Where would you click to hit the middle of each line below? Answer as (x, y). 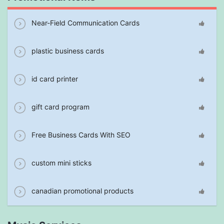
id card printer (54, 79)
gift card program (59, 107)
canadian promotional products (81, 191)
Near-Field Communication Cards (84, 23)
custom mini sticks (60, 163)
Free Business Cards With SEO (80, 135)
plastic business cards (67, 51)
